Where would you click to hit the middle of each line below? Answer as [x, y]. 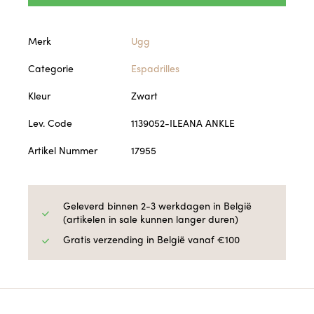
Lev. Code [50, 123]
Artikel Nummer [63, 150]
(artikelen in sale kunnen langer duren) [151, 219]
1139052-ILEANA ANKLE [183, 123]
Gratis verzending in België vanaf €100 [151, 239]
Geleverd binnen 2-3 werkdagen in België [157, 206]
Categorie [51, 68]
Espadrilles [155, 68]
